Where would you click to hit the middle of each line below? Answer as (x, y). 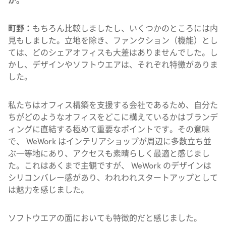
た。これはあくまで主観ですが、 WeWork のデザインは (110, 166)
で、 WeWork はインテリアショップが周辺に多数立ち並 (110, 142)
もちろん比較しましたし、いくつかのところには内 (125, 29)
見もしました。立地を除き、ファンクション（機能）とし (113, 41)
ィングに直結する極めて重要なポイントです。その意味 (109, 129)
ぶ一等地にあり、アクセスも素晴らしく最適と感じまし (109, 154)
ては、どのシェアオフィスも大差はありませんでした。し (113, 53)
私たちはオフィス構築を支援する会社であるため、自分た (113, 105)
